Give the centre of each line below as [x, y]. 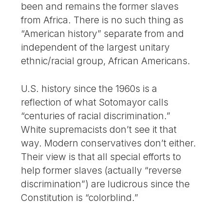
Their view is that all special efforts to [101, 156]
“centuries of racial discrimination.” [96, 116]
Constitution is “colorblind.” [80, 197]
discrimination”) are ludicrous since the [106, 184]
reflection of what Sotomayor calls [95, 102]
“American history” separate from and [103, 33]
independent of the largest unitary [96, 47]
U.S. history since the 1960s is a [89, 88]
